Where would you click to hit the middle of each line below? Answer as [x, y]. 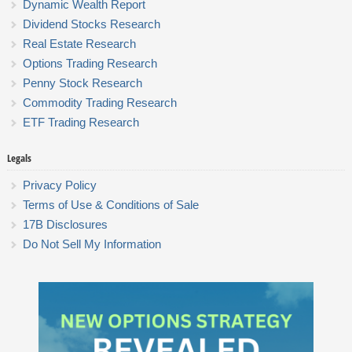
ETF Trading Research [81, 123]
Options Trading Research [90, 64]
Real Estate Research [79, 44]
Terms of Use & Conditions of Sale [110, 205]
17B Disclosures [65, 225]
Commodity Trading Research [99, 103]
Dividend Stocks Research [91, 24]
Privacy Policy [59, 185]
